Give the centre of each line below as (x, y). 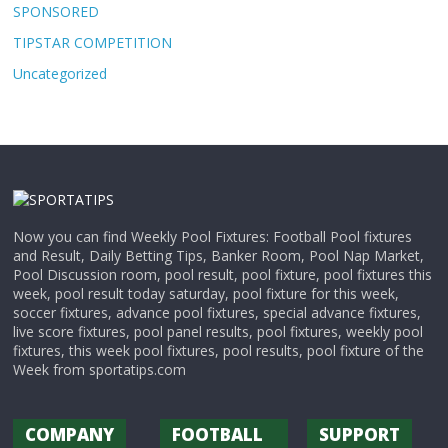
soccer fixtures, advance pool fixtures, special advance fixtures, (217, 312)
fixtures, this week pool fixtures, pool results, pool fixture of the (219, 350)
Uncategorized (60, 73)
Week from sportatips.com (100, 369)
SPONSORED (56, 11)
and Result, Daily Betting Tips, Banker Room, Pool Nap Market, (219, 255)
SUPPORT (359, 434)
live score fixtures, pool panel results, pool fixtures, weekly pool (218, 331)
